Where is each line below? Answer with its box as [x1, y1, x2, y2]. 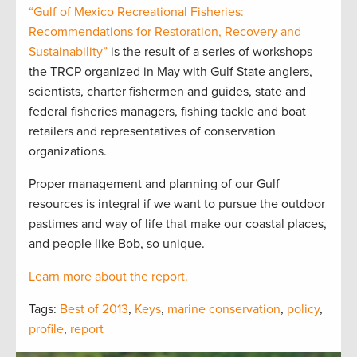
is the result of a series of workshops [108, 43, 312, 60]
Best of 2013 [60, 300, 128, 317]
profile [29, 320, 64, 337]
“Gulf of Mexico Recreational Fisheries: [29, 3, 244, 20]
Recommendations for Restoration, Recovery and [29, 23, 301, 40]
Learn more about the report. [29, 268, 188, 284]
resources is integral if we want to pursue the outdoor [29, 195, 325, 212]
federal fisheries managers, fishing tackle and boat [29, 103, 306, 120]
